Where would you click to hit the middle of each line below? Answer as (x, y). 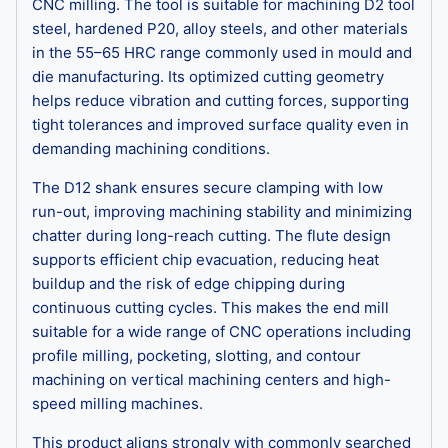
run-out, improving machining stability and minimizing (222, 211)
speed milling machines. (117, 403)
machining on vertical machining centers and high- (211, 379)
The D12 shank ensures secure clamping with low (207, 187)
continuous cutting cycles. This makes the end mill (210, 307)
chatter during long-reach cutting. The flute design (211, 235)
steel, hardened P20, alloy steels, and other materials (220, 28)
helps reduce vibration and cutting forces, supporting (220, 100)
